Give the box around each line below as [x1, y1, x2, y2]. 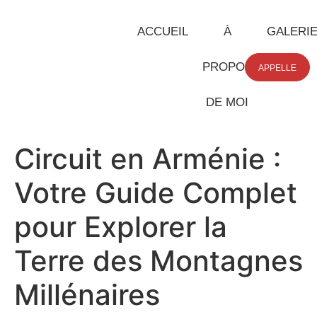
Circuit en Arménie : [14, 142, 281, 176]
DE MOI [206, 96, 249, 109]
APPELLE [258, 63, 296, 73]
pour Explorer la [14, 209, 227, 244]
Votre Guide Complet [14, 175, 297, 210]
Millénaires [14, 277, 160, 312]
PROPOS [202, 60, 253, 74]
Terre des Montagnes [14, 243, 303, 278]
